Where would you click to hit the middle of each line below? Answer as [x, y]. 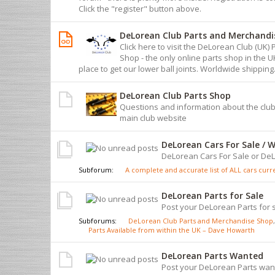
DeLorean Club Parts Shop [175, 95]
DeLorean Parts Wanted [212, 255]
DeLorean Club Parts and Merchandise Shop [201, 220]
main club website [153, 118]
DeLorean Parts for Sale [212, 195]
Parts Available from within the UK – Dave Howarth [172, 230]
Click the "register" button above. [140, 8]
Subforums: [99, 220]
